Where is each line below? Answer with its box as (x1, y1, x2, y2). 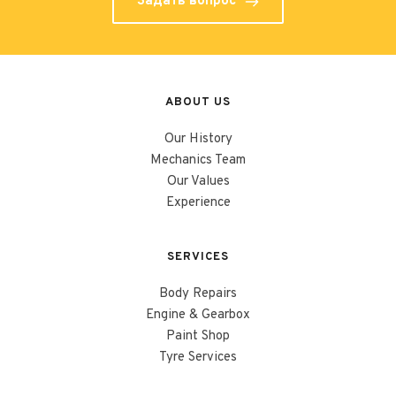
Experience (165, 194, 231, 211)
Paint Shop (166, 328, 230, 345)
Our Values (166, 173, 230, 190)
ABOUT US (165, 95, 231, 110)
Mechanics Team (150, 152, 246, 169)
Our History (164, 131, 232, 148)
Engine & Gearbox (146, 307, 250, 324)
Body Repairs (159, 286, 237, 302)
